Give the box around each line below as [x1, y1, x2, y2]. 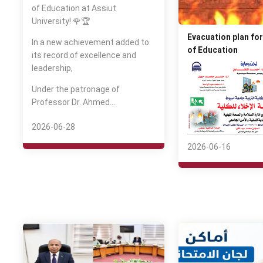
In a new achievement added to [31, 38, 149, 47]
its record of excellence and [31, 50, 136, 60]
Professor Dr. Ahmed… [31, 97, 115, 107]
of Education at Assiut [31, 4, 116, 13]
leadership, [31, 63, 73, 73]
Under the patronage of [31, 85, 120, 94]
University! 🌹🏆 [31, 16, 90, 26]
